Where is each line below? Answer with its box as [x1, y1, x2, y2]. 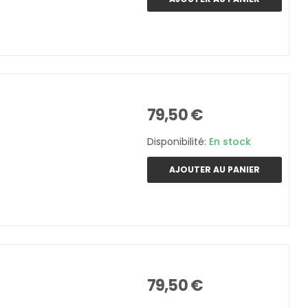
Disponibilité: [147, 135, 209, 149]
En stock [209, 135, 251, 149]
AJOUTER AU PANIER [169, 163, 260, 175]
